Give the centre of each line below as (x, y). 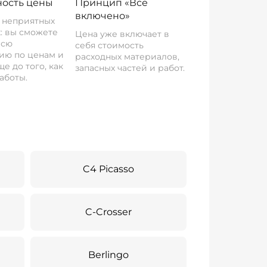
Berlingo (109, 255)
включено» (102, 16)
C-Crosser (109, 212)
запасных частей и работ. (130, 68)
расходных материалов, (127, 57)
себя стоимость (109, 45)
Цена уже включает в (122, 34)
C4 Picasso (109, 169)
